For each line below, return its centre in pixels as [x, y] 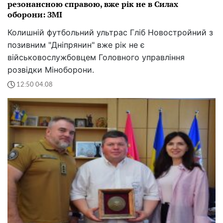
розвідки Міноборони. [51, 70]
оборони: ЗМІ [35, 15]
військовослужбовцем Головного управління [96, 57]
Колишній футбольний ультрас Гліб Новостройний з [110, 33]
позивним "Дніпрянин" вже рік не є [76, 45]
